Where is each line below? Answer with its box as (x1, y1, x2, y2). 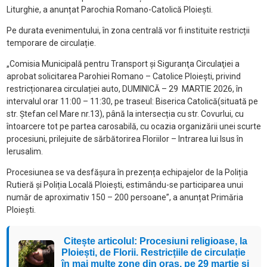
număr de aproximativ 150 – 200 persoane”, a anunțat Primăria (6, 192, 243, 202)
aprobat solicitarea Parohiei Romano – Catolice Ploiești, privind (6, 71, 241, 81)
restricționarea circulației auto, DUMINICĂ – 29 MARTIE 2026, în (6, 83, 243, 94)
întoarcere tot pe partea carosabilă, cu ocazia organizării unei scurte (6, 121, 261, 131)
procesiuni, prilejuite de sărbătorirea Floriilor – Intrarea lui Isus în (6, 133, 243, 144)
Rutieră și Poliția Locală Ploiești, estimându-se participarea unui (6, 179, 243, 190)
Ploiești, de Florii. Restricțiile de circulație (61, 247, 246, 257)
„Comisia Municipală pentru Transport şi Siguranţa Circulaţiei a (6, 58, 240, 69)
